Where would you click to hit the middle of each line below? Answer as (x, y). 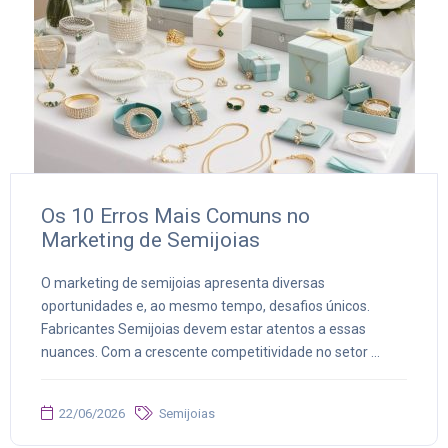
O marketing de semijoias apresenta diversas (183, 283)
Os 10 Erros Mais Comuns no (175, 216)
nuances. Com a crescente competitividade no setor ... (210, 352)
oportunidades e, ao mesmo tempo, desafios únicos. (205, 306)
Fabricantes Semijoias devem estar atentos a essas (203, 329)
